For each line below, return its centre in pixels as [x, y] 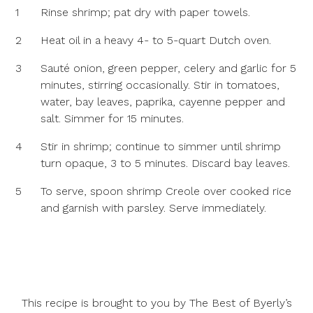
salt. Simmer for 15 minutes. [112, 118]
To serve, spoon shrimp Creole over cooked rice [166, 191]
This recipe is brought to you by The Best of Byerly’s [156, 303]
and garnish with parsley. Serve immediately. [154, 208]
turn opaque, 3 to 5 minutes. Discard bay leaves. [166, 163]
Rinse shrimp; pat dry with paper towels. [146, 12]
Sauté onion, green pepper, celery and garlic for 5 [169, 68]
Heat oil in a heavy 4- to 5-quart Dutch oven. [156, 40]
